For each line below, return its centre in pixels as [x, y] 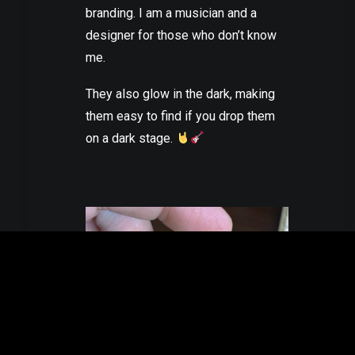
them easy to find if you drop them [180, 116]
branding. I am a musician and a [171, 13]
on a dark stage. [131, 138]
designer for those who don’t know [181, 35]
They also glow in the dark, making [180, 94]
